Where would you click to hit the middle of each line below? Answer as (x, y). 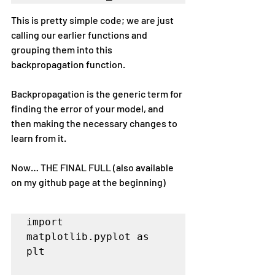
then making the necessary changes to (95, 123)
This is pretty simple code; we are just (93, 20)
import (45, 222)
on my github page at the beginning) (88, 182)
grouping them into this (63, 50)
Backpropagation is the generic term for (98, 94)
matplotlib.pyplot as (88, 237)
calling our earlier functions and (80, 35)
